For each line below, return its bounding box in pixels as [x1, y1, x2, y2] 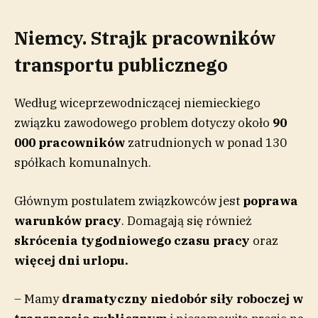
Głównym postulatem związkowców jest [14, 192, 243, 209]
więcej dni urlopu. [14, 252, 128, 268]
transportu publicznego [14, 53, 228, 77]
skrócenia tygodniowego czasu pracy [14, 232, 250, 248]
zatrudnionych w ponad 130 [125, 134, 287, 150]
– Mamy [14, 290, 62, 307]
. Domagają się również [121, 212, 252, 229]
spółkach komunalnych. [14, 154, 151, 170]
